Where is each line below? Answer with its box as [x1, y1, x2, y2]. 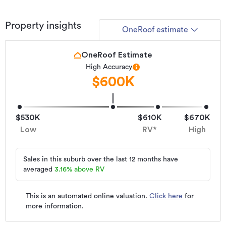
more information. [26, 202, 84, 210]
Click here [149, 192, 183, 200]
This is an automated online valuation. [26, 192, 149, 200]
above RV [74, 165, 104, 173]
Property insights [5, 20, 81, 31]
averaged [23, 165, 52, 173]
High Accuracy [86, 63, 132, 71]
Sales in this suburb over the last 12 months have [23, 155, 178, 163]
